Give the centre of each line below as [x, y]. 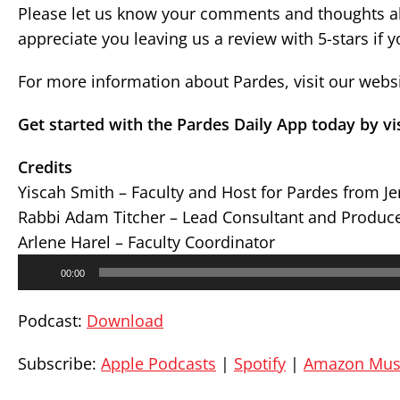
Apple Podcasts [158, 363]
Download [125, 321]
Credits [45, 167]
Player [35, 280]
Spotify [260, 363]
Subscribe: [59, 363]
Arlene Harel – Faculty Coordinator [146, 242]
